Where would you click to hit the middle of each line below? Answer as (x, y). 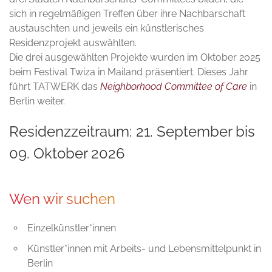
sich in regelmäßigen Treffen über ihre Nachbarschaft (127, 14)
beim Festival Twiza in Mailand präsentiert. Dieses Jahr (129, 72)
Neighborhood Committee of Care (174, 87)
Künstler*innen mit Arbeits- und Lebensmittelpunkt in (144, 249)
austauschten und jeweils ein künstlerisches (107, 29)
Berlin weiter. (37, 101)
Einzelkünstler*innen (72, 228)
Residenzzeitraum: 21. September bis (132, 132)
